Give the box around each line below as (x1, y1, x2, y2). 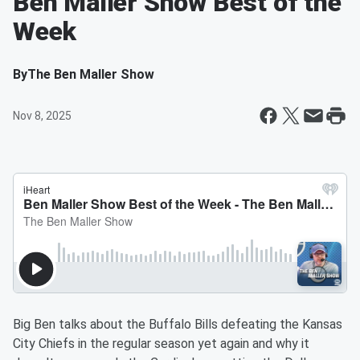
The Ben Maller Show (27, 67, 154, 82)
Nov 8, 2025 (13, 109, 72, 122)
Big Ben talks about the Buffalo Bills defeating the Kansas (13, 317, 342, 332)
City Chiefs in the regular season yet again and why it (13, 336, 309, 351)
